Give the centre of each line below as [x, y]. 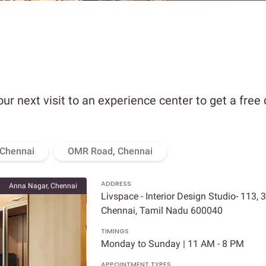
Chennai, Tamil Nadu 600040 [161, 211]
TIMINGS [115, 231]
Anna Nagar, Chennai [43, 186]
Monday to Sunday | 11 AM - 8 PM [172, 244]
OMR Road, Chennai [110, 151]
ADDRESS [116, 184]
